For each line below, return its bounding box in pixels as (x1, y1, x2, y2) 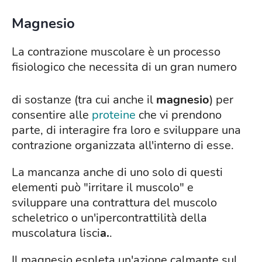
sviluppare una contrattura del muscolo (12, 195, 217, 211)
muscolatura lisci (12, 225, 100, 242)
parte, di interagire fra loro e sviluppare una (12, 122, 241, 139)
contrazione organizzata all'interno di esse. (12, 137, 234, 154)
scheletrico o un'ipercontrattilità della (12, 210, 207, 226)
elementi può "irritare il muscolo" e (12, 180, 194, 196)
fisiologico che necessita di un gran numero (12, 59, 237, 75)
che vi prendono (136, 107, 222, 123)
